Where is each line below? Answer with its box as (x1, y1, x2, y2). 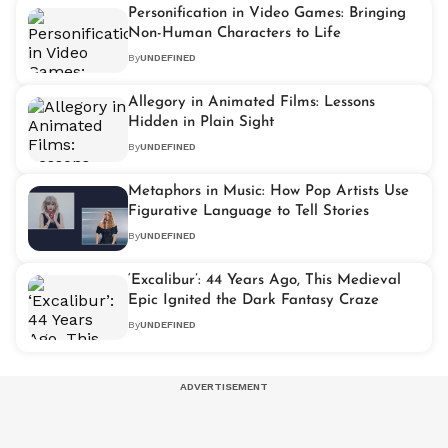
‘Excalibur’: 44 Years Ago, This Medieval (128, 272, 401, 288)
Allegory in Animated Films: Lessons (128, 94, 375, 110)
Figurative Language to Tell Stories (128, 203, 369, 219)
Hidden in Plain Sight (128, 114, 274, 130)
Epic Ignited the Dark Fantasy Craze (128, 292, 379, 308)
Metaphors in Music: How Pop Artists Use (128, 183, 409, 199)
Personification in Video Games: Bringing (128, 5, 406, 21)
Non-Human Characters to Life (128, 25, 341, 41)
